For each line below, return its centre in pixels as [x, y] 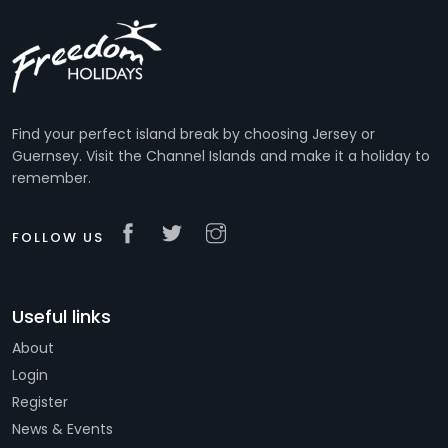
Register [40, 402]
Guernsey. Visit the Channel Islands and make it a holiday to [221, 156]
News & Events [62, 429]
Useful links [61, 317]
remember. [51, 178]
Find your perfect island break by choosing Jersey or [193, 134]
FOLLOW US [58, 238]
